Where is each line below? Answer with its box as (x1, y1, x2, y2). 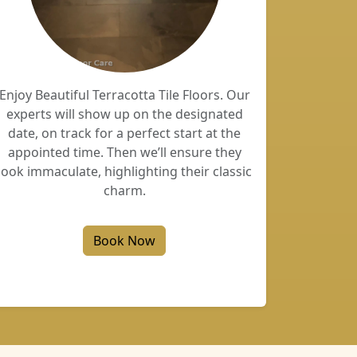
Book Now (93, 232, 155, 249)
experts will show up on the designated (6, 105, 243, 123)
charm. (103, 182, 146, 199)
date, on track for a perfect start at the (8, 124, 241, 142)
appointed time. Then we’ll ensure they (7, 143, 241, 161)
